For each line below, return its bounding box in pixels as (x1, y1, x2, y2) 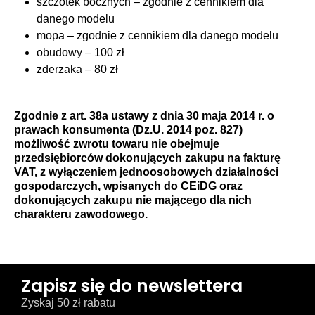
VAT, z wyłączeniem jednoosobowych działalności (14, 165, 278, 178)
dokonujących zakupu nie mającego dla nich (14, 193, 252, 206)
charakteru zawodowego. (14, 207, 148, 220)
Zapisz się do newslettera (21, 273, 243, 298)
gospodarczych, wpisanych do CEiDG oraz (14, 179, 243, 192)
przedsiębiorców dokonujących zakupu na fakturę (14, 151, 281, 164)
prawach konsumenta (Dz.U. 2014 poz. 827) (14, 123, 243, 136)
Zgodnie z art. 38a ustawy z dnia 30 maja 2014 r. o (14, 109, 274, 122)
